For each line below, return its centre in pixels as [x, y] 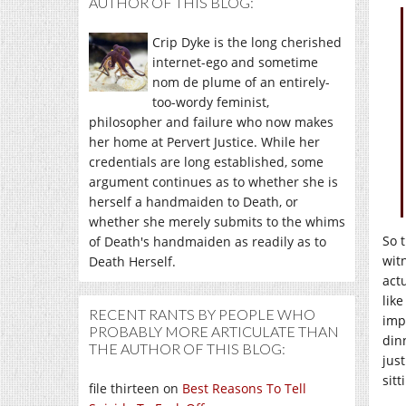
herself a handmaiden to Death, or [193, 202]
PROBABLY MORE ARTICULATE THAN [214, 331]
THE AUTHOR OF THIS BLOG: [187, 348]
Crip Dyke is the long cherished [247, 42]
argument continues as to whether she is [213, 182]
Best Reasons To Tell [244, 388]
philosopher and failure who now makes [211, 122]
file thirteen [124, 388]
